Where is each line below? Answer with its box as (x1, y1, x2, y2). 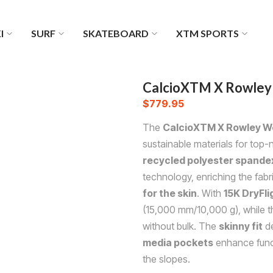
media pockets (143, 236, 213, 249)
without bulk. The (143, 219, 219, 232)
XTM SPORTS (175, 27, 239, 39)
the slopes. (143, 252, 190, 265)
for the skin (143, 186, 197, 199)
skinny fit (219, 219, 263, 232)
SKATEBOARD (82, 27, 149, 39)
